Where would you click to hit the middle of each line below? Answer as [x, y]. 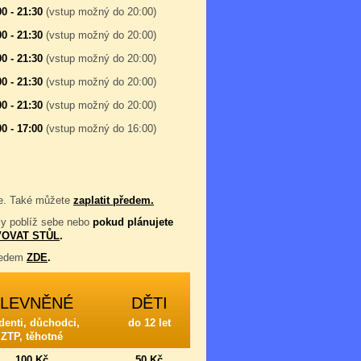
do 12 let [149, 323]
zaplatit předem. [114, 200]
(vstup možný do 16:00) [101, 129]
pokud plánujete [133, 222]
